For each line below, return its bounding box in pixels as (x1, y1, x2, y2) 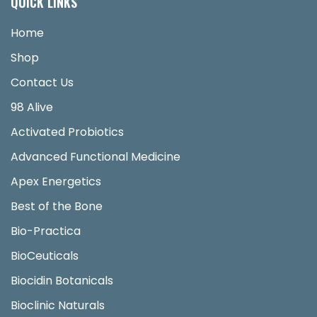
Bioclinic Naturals (11, 297, 105, 313)
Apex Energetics (11, 173, 101, 190)
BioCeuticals (11, 248, 79, 264)
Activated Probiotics (11, 124, 124, 140)
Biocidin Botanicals (11, 272, 113, 289)
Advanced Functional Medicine (11, 149, 180, 165)
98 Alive (11, 99, 53, 115)
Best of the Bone (11, 198, 103, 214)
